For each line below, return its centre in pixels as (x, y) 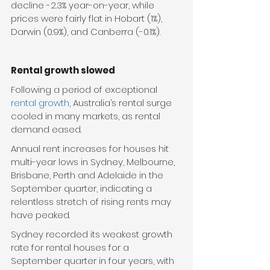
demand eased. (46, 130)
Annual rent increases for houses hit (91, 149)
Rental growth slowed (63, 71)
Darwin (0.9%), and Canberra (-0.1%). (86, 32)
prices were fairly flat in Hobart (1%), (88, 19)
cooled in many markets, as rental (87, 116)
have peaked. (40, 215)
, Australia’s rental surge (122, 103)
